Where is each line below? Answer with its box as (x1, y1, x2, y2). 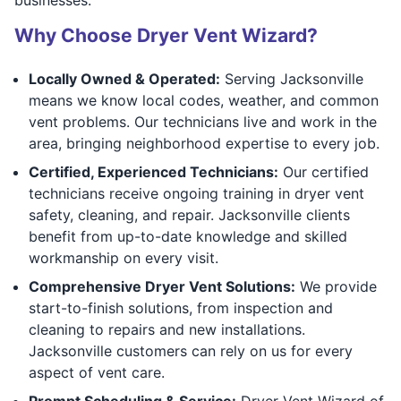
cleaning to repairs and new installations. (29, 320, 305, 338)
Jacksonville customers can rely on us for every (29, 341, 353, 360)
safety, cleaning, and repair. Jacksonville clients (29, 205, 350, 224)
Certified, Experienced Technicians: (29, 162, 278, 181)
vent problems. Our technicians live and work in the (29, 112, 377, 131)
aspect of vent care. (29, 363, 165, 381)
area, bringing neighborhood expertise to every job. (29, 133, 380, 152)
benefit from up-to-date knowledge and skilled (29, 226, 347, 245)
